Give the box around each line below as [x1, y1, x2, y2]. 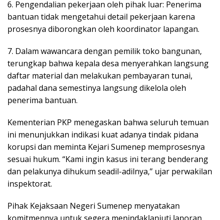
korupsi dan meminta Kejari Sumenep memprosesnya [7, 141, 205, 152]
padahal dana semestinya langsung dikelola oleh [7, 82, 186, 93]
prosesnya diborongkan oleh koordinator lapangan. [7, 23, 199, 34]
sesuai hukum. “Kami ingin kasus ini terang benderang [7, 153, 208, 165]
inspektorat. [7, 178, 52, 189]
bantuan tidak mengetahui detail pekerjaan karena [7, 11, 195, 22]
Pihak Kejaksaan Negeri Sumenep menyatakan [7, 200, 180, 211]
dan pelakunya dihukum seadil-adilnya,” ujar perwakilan [7, 165, 212, 177]
